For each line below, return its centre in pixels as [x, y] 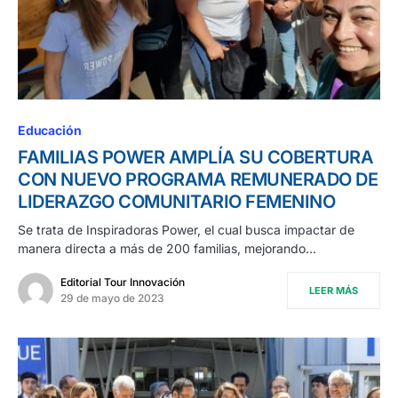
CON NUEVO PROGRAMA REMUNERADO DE [198, 180]
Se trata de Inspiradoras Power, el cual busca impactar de [186, 230]
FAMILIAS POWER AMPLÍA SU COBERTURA [195, 158]
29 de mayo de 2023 [112, 298]
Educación [50, 131]
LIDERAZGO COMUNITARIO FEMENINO [176, 202]
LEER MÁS [334, 291]
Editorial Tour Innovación [123, 283]
